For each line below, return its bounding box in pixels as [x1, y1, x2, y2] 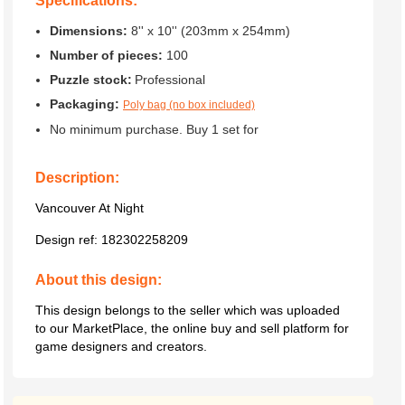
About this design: [35, 272, 162, 287]
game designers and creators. [35, 339, 207, 353]
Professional [135, 72, 205, 87]
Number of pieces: [50, 48, 163, 62]
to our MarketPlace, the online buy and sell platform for [35, 321, 349, 335]
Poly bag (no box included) [123, 99, 255, 111]
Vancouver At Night [35, 201, 144, 215]
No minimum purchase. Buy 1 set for [50, 122, 259, 137]
